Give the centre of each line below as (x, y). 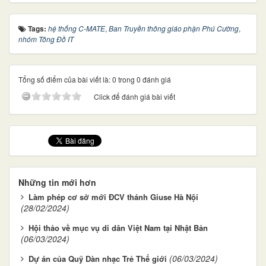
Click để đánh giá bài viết (134, 96)
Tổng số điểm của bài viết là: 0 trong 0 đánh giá (95, 79)
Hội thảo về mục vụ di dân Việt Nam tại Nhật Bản (118, 227)
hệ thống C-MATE (77, 28)
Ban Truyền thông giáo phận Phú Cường (174, 28)
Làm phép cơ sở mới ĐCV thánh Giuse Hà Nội (113, 197)
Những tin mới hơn (57, 182)
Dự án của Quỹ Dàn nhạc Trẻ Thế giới (98, 258)
